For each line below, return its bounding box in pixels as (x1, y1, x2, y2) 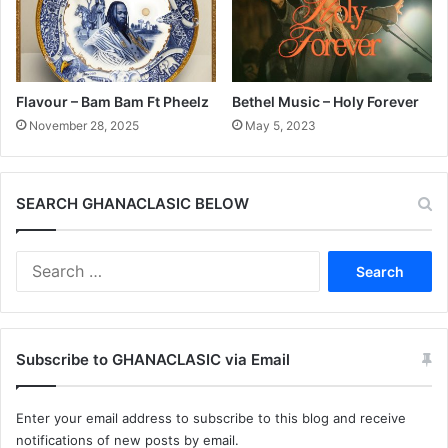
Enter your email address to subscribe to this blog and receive (16, 410, 406, 427)
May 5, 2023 (245, 118, 316, 134)
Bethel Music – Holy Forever (232, 93, 419, 111)
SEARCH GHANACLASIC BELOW (16, 194, 249, 214)
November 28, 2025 (29, 118, 139, 134)
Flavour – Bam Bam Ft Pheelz (16, 93, 209, 111)
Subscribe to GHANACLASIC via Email (16, 350, 290, 370)
